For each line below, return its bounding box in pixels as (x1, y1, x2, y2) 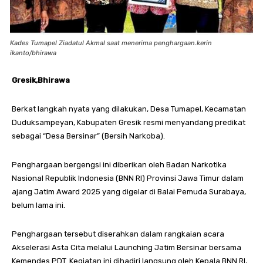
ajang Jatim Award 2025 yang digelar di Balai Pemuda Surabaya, (12, 187, 246, 197)
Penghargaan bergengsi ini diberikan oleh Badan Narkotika (12, 160, 227, 170)
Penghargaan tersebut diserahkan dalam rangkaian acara (12, 230, 224, 239)
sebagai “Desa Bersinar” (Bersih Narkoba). (12, 131, 165, 141)
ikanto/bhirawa (10, 49, 56, 58)
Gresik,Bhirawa (12, 76, 70, 85)
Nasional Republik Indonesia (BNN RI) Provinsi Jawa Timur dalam (12, 174, 244, 183)
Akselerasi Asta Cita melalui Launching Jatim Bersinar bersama (12, 243, 241, 252)
